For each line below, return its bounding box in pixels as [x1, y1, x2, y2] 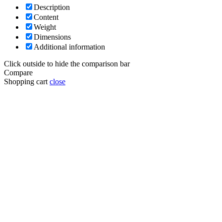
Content [34, 13, 58, 22]
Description [34, 3, 70, 12]
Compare [4, 68, 33, 77]
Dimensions [34, 33, 71, 42]
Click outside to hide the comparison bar [4, 59, 130, 68]
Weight [34, 23, 56, 32]
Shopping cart [4, 77, 48, 86]
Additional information [34, 43, 105, 52]
